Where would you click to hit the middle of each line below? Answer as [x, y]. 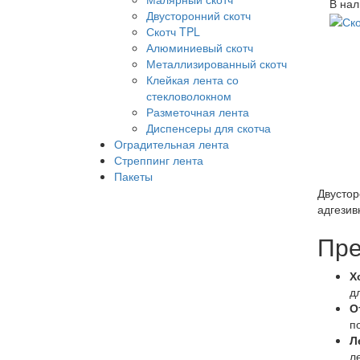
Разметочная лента [198, 112]
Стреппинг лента [159, 160]
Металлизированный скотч [217, 64]
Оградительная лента [172, 144]
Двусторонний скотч [198, 16]
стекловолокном [189, 96]
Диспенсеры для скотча [209, 128]
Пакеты [133, 176]
